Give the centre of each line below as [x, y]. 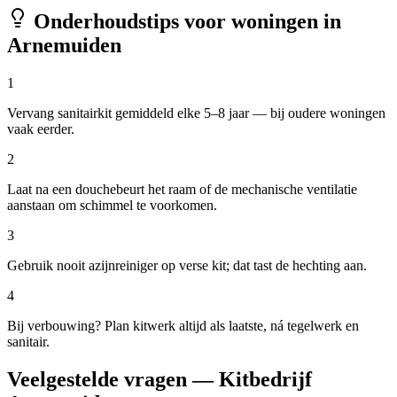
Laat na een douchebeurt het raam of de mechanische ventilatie [182, 190]
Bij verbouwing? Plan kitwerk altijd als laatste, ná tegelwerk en [183, 326]
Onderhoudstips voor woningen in [185, 22]
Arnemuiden [64, 46]
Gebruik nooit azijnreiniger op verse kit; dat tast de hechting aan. [187, 266]
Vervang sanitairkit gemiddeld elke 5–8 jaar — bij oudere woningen [196, 113]
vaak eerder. [41, 129]
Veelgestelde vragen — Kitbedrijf [160, 380]
